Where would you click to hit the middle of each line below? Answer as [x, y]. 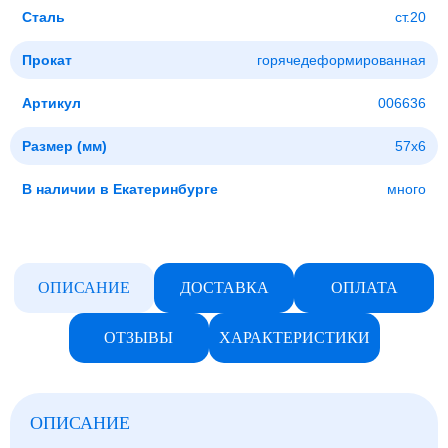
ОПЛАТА [364, 287]
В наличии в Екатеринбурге [120, 189]
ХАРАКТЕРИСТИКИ [294, 337]
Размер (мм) [64, 146]
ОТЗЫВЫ [138, 337]
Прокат [47, 60]
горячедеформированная [341, 60]
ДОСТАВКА [224, 287]
